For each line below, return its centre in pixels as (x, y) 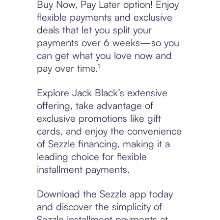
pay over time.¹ (68, 68)
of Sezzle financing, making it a (103, 144)
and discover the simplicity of (99, 207)
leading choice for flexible (92, 157)
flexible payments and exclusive (104, 17)
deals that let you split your (94, 30)
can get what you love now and (104, 55)
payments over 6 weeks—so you (108, 43)
